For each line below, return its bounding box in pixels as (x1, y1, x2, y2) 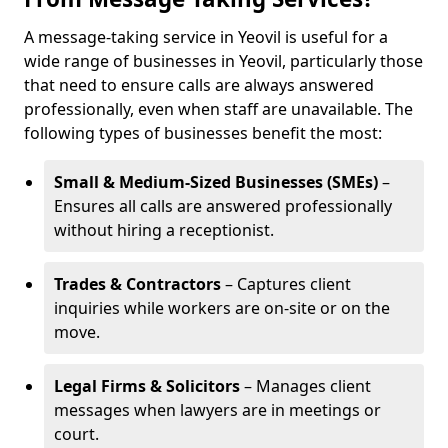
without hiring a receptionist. (54, 219, 274, 241)
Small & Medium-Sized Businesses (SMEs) (54, 171, 378, 193)
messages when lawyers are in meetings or (54, 399, 381, 421)
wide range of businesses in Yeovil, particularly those (24, 50, 423, 72)
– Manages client (240, 375, 371, 397)
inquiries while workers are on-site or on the (54, 297, 390, 319)
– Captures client (221, 273, 351, 295)
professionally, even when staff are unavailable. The (24, 98, 413, 120)
